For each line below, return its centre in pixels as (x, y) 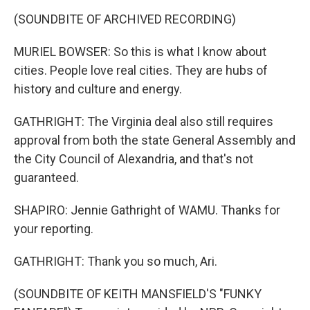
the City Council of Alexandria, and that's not (134, 159)
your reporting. (54, 229)
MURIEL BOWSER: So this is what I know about (140, 52)
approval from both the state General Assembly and (155, 140)
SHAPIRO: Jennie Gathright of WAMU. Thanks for (147, 210)
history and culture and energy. (98, 89)
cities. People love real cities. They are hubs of (141, 70)
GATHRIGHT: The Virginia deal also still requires (144, 121)
